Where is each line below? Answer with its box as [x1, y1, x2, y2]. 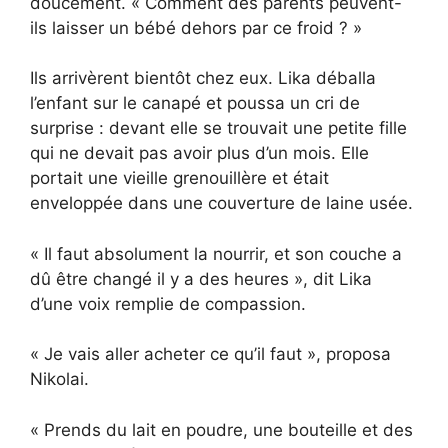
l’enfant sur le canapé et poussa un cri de [30, 93, 360, 114]
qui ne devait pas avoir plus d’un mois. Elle [30, 143, 369, 164]
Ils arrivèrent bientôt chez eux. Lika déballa [30, 68, 376, 89]
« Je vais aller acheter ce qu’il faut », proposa [30, 344, 391, 365]
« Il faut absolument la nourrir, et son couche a [30, 243, 402, 264]
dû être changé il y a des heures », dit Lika [30, 268, 372, 289]
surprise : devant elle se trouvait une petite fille [30, 118, 407, 139]
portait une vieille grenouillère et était [30, 168, 329, 189]
